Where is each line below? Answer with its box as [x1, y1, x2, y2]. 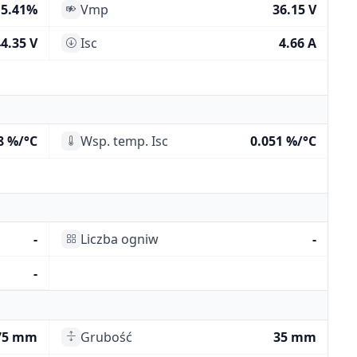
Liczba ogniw [80, 230, 159, 248]
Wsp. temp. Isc [80, 132, 168, 151]
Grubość [80, 328, 132, 346]
